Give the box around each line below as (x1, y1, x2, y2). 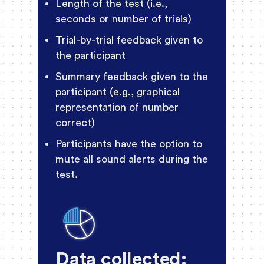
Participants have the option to (55, 138, 202, 150)
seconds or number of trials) (55, 14, 192, 25)
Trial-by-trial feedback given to (55, 35, 203, 46)
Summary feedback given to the (55, 71, 208, 82)
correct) (55, 117, 95, 128)
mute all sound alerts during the (55, 154, 208, 165)
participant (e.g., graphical (55, 87, 180, 98)
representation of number (55, 102, 179, 113)
